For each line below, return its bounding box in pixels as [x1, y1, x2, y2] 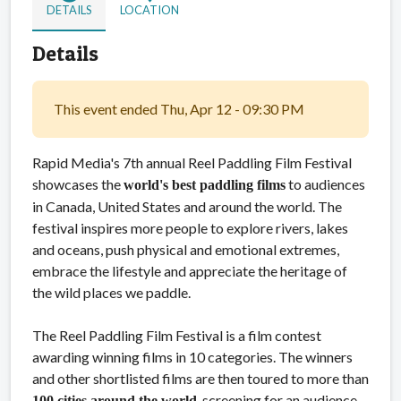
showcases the [32, 175, 124, 192]
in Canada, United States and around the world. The [32, 197, 342, 215]
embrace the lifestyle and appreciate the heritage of [32, 261, 347, 279]
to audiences [286, 175, 365, 192]
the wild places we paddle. [32, 283, 191, 301]
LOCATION [120, 2, 179, 17]
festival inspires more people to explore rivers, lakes [32, 218, 348, 236]
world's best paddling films [124, 176, 286, 192]
